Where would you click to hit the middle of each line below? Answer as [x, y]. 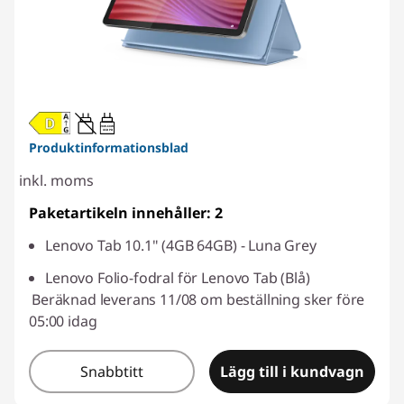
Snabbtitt [112, 372]
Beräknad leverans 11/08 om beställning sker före [198, 300]
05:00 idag [63, 321]
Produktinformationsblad [109, 148]
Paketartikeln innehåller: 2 [126, 213]
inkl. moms [56, 181]
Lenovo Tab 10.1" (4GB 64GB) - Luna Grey [181, 246]
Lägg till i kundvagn [292, 372]
